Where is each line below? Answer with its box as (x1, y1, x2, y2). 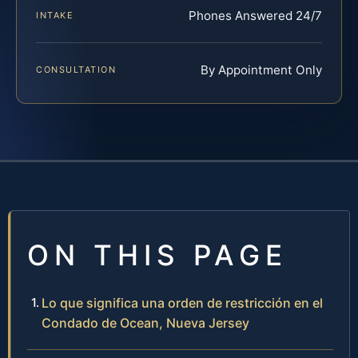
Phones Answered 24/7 (189, 7, 322, 23)
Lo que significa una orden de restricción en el (42, 294, 323, 311)
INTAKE (36, 9, 74, 21)
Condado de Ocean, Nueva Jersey (42, 314, 249, 331)
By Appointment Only (201, 62, 322, 78)
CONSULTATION (36, 63, 117, 75)
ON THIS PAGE (27, 237, 288, 272)
